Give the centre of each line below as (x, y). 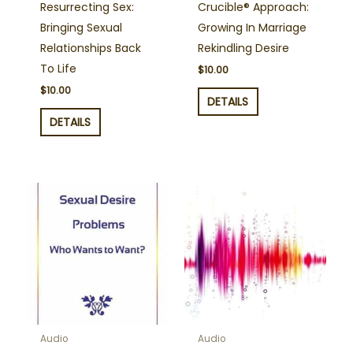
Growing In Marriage (252, 28)
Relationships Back (90, 48)
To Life (58, 69)
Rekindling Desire (243, 48)
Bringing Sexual (81, 28)
